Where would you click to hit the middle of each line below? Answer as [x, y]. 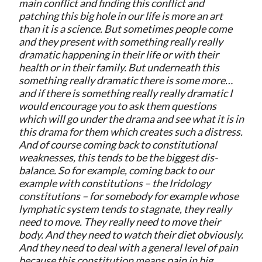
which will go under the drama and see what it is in [131, 118]
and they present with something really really [120, 41]
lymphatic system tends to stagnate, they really [125, 208]
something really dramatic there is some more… [125, 80]
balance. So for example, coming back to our [116, 170]
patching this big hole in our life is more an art [120, 15]
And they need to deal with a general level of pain [128, 247]
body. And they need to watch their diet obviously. [131, 234]
